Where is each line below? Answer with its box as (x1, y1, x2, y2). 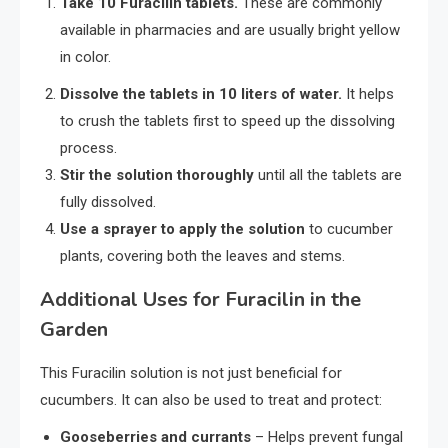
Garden (40, 315, 108, 343)
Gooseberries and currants (60, 427, 251, 446)
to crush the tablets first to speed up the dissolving (60, 111, 395, 130)
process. (60, 138, 117, 157)
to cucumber (305, 219, 393, 238)
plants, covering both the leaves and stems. (60, 246, 345, 265)
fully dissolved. (60, 192, 156, 211)
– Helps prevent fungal (251, 427, 403, 446)
